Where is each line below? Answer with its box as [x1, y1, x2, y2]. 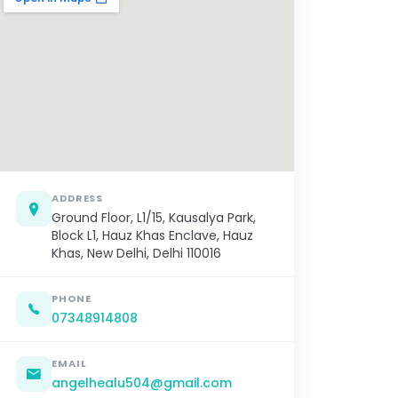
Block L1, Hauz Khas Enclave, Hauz [52, 227, 253, 245]
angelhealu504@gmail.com [52, 374, 232, 393]
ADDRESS [52, 191, 104, 206]
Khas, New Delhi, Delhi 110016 [52, 244, 221, 263]
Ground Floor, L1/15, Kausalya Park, [52, 209, 256, 227]
